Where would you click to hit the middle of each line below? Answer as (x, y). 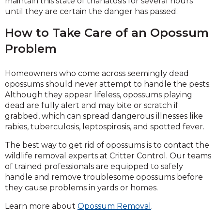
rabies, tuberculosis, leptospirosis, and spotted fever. (105, 127)
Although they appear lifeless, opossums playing (99, 95)
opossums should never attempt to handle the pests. (108, 84)
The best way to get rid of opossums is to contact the (107, 145)
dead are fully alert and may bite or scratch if (92, 105)
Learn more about (41, 206)
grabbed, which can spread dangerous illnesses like (104, 116)
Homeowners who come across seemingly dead (97, 73)
